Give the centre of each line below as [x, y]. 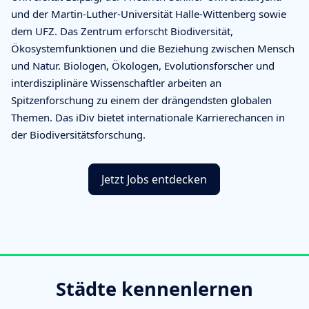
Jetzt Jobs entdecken [154, 179]
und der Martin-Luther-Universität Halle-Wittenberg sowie [149, 13]
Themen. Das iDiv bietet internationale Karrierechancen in [148, 117]
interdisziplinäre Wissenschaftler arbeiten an [116, 82]
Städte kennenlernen [154, 288]
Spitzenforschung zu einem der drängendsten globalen [141, 100]
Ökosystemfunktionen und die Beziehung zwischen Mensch [153, 48]
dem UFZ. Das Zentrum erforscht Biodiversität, [122, 31]
